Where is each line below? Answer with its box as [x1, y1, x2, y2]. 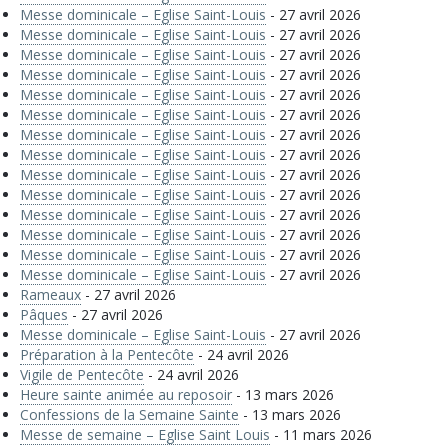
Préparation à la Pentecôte [20, 345, 194, 364]
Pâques [20, 305, 68, 324]
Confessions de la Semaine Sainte [20, 405, 239, 424]
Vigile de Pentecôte [20, 365, 144, 384]
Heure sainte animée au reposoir [20, 385, 232, 404]
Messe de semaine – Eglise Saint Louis [20, 425, 270, 444]
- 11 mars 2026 [270, 425, 372, 444]
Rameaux [20, 285, 81, 304]
